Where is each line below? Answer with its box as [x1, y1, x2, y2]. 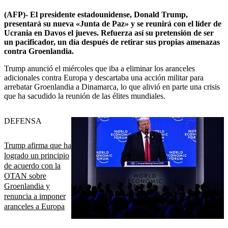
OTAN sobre [4, 171, 46, 180]
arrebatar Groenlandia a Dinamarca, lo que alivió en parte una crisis [4, 82, 220, 92]
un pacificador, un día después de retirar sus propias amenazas [4, 38, 220, 47]
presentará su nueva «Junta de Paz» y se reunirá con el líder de [4, 19, 221, 28]
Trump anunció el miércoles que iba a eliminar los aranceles [4, 64, 195, 73]
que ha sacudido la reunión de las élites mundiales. [4, 92, 165, 101]
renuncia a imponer [4, 191, 66, 201]
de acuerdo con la [4, 161, 61, 170]
